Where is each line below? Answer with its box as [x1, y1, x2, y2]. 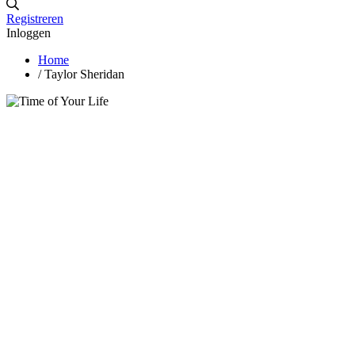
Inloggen [6, 25, 51, 40]
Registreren [6, 11, 63, 25]
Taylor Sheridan [44, 67, 124, 81]
